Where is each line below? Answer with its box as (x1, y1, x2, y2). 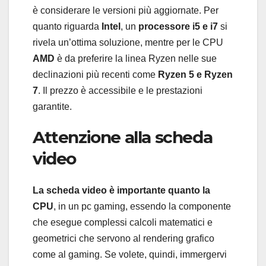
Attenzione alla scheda (33, 126, 213, 147)
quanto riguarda (33, 21, 102, 31)
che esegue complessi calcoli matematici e (33, 217, 213, 228)
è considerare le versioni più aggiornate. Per (33, 5, 218, 15)
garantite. (33, 101, 72, 112)
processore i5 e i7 (138, 21, 218, 31)
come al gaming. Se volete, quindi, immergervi (33, 249, 227, 260)
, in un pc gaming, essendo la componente (53, 201, 231, 212)
